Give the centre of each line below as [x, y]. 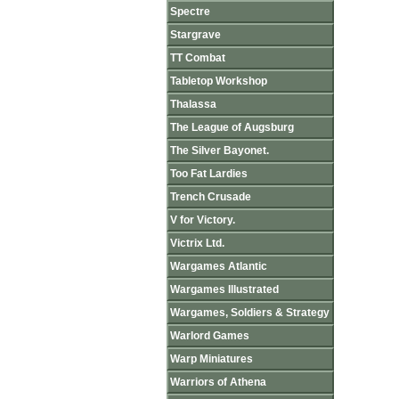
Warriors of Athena [218, 382]
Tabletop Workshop [219, 81]
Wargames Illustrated [224, 289]
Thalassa [193, 104]
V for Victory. [203, 220]
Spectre [190, 12]
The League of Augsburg [232, 127]
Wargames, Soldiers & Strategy [250, 313]
